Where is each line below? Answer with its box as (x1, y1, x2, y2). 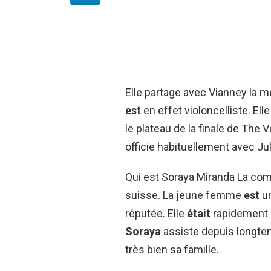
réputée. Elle (125, 207, 187, 220)
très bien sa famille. (125, 243, 219, 256)
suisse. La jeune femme (125, 189, 244, 201)
